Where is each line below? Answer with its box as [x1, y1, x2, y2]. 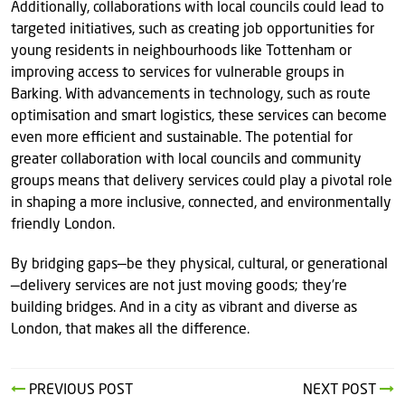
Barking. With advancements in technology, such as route [11, 88, 371, 102]
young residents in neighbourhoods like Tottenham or [11, 44, 352, 59]
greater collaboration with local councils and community [11, 153, 362, 167]
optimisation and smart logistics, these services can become [11, 109, 387, 124]
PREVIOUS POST [25, 383, 133, 398]
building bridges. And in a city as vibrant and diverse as [11, 301, 357, 316]
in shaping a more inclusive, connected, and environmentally [11, 196, 391, 211]
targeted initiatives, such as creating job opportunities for [11, 23, 374, 37]
